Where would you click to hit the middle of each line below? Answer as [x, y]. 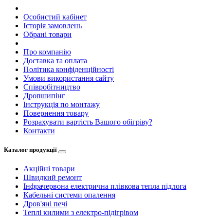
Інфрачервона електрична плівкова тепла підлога [105, 186]
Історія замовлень [53, 25]
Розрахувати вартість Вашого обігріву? [88, 122]
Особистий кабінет [55, 17]
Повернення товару [56, 113]
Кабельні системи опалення [69, 195]
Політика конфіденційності [69, 69]
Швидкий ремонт [53, 178]
